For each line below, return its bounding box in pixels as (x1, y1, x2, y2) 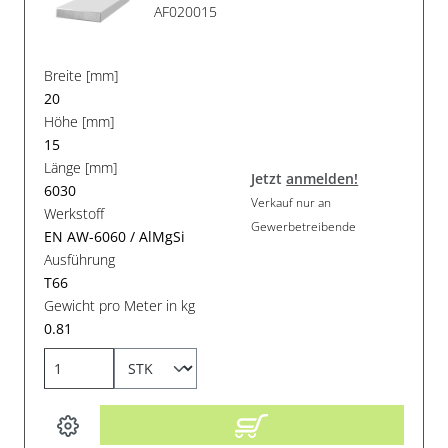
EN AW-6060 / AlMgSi (44, 227, 186, 247)
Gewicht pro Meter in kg (44, 296, 196, 316)
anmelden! (286, 168, 359, 188)
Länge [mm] (44, 158, 118, 178)
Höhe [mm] (44, 112, 115, 132)
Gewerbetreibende (251, 217, 357, 235)
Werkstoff (44, 204, 105, 224)
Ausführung (44, 250, 116, 270)
